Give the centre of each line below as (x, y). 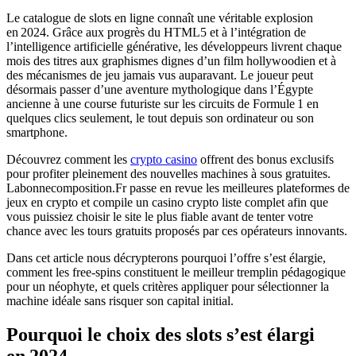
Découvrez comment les (68, 160)
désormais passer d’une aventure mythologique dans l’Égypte (160, 90)
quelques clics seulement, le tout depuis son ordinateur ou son (160, 118)
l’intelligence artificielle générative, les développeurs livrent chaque (174, 47)
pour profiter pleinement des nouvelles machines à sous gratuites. (168, 174)
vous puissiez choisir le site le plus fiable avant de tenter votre (160, 217)
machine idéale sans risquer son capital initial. (120, 301)
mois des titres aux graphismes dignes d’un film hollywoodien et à (171, 61)
